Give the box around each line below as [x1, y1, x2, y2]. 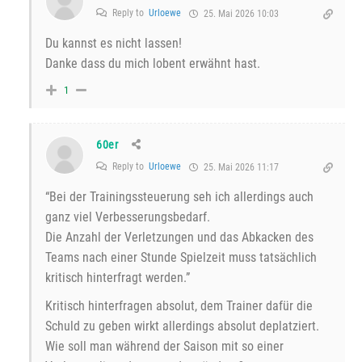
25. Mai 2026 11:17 [201, 162, 279, 174]
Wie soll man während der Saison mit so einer [45, 339, 284, 355]
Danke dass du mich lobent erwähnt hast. [45, 56, 260, 72]
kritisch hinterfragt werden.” [45, 270, 190, 286]
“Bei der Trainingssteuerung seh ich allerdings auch [45, 189, 314, 205]
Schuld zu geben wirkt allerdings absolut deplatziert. [45, 318, 319, 335]
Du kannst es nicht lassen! [45, 36, 182, 52]
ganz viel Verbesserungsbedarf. [45, 209, 210, 225]
